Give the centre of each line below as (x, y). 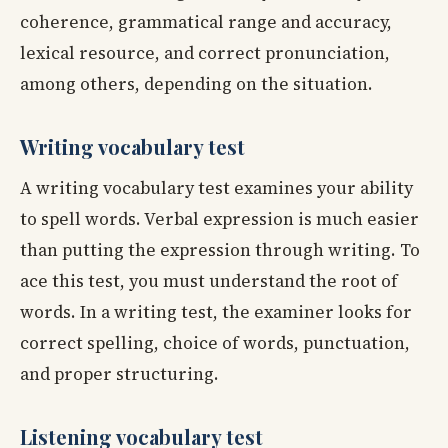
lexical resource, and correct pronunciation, (205, 53)
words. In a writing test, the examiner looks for (216, 312)
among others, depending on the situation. (196, 84)
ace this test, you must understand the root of (209, 281)
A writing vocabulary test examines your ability (216, 188)
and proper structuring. (119, 374)
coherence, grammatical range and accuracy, (206, 22)
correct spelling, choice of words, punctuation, (215, 343)
